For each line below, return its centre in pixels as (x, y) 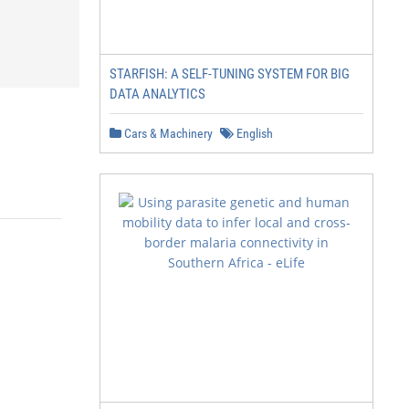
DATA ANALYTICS (157, 94)
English (253, 133)
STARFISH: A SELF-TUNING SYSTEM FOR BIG (230, 74)
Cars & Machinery (167, 133)
